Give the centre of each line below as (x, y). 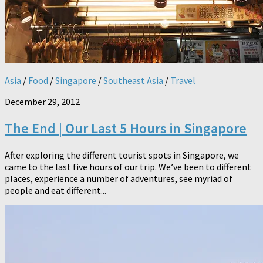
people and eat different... (55, 190)
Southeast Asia (133, 81)
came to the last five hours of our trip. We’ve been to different (128, 167)
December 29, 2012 (42, 102)
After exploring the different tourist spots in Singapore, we (122, 155)
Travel (183, 81)
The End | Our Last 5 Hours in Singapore (126, 129)
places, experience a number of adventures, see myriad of (119, 179)
